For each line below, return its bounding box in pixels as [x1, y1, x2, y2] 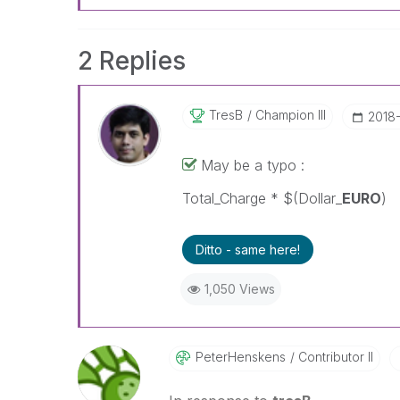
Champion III [251, 107, 326, 122]
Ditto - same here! [195, 242, 300, 257]
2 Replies [78, 46, 186, 76]
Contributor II [294, 349, 373, 364]
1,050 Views [204, 281, 275, 296]
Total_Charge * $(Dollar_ [181, 189, 342, 207]
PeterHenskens [195, 349, 286, 364]
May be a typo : [200, 156, 304, 174]
